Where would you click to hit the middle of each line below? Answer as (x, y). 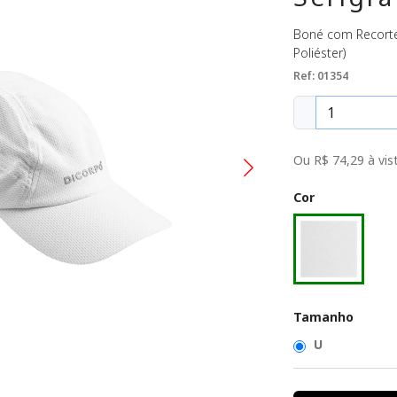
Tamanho (323, 316)
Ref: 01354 (321, 75)
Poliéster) (319, 52)
